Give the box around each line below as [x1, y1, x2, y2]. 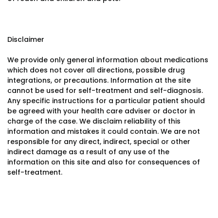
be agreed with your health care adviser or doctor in [7, 106, 195, 116]
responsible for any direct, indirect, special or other [7, 137, 190, 146]
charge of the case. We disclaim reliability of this [7, 116, 181, 126]
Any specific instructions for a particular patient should [7, 96, 205, 106]
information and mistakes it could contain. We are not [7, 127, 200, 136]
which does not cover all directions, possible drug [7, 65, 185, 75]
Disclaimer [7, 35, 44, 44]
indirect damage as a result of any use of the [7, 147, 169, 157]
